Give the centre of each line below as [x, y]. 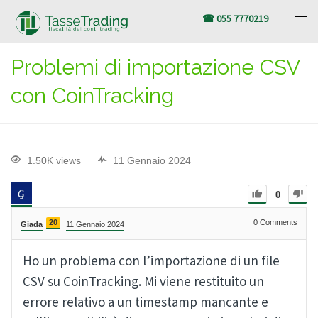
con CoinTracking [92, 95]
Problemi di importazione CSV [155, 67]
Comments [278, 223]
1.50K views [54, 161]
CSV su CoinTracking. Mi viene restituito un [143, 281]
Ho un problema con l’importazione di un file [151, 261]
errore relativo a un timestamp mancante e [146, 302]
